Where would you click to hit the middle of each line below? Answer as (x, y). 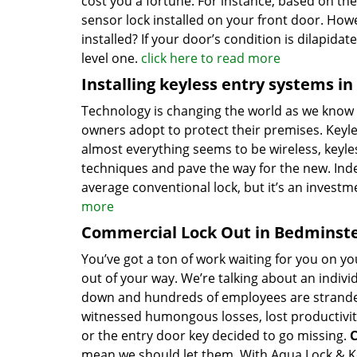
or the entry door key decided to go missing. (216, 335)
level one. (111, 58)
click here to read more (211, 58)
